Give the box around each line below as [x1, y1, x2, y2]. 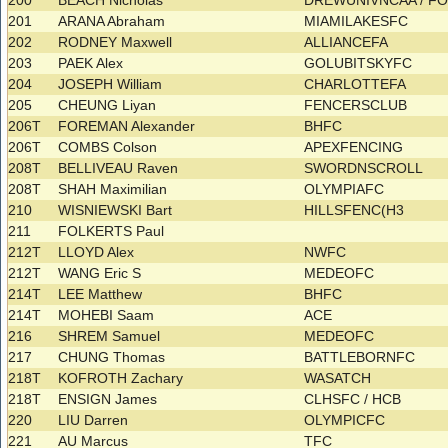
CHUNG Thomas [58, 349, 166, 366]
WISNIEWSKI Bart [58, 202, 173, 219]
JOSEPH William [58, 76, 163, 93]
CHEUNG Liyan [58, 97, 157, 114]
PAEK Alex [58, 55, 124, 72]
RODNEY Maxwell [58, 34, 173, 51]
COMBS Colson [58, 139, 158, 156]
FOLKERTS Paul [58, 223, 165, 240]
